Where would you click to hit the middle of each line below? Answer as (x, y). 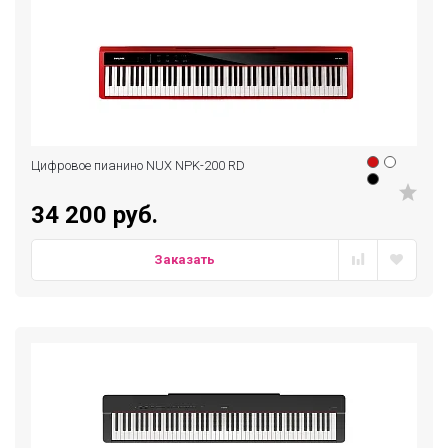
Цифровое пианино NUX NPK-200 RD (138, 165)
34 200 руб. (94, 215)
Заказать (185, 259)
